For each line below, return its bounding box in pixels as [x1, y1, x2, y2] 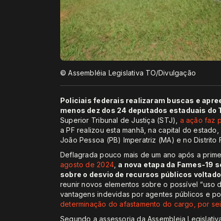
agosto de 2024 [60, 160, 114, 169]
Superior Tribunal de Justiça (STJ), [60, 115, 180, 124]
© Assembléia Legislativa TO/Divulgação [60, 68, 196, 77]
